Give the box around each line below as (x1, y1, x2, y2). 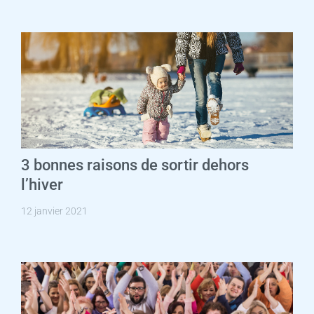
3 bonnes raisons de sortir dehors (20, 156, 249, 174)
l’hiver (20, 175, 63, 193)
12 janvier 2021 (20, 205, 88, 217)
